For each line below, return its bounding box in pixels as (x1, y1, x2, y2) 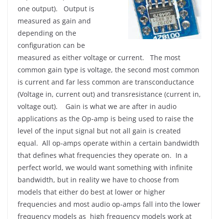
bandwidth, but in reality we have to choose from (18, 175, 179, 184)
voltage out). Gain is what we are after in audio (18, 102, 176, 111)
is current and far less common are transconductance (18, 77, 194, 87)
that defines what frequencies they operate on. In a (18, 151, 188, 160)
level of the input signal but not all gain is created (18, 126, 181, 135)
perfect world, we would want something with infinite (18, 163, 193, 172)
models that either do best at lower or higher (18, 187, 165, 197)
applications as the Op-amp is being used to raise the (18, 114, 194, 123)
